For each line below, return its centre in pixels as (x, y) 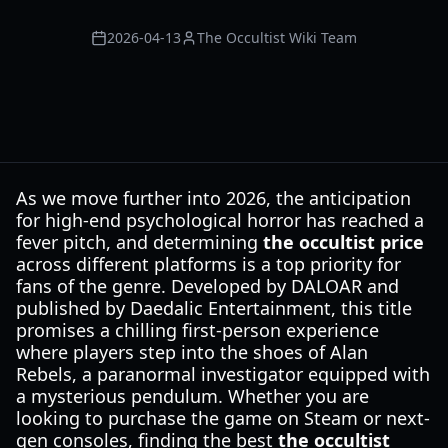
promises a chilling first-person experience (197, 330)
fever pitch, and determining (139, 242)
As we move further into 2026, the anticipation (213, 198)
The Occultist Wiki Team (277, 37)
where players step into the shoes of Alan (192, 352)
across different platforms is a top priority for (208, 264)
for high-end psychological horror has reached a (220, 220)
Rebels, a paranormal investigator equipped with (223, 374)
